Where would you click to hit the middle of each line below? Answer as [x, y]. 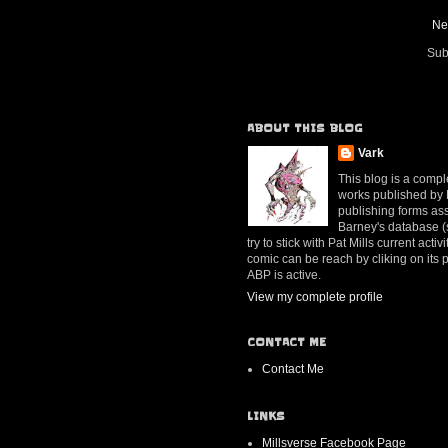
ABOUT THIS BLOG [305, 128]
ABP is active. [284, 275]
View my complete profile [315, 297]
